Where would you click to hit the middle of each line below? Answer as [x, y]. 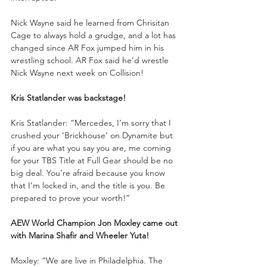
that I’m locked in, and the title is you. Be [89, 185]
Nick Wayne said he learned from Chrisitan [91, 22]
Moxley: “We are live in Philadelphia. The [88, 260]
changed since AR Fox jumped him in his [89, 47]
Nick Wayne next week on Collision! [77, 72]
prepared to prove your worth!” [70, 198]
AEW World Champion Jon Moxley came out [95, 223]
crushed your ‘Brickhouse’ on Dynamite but [93, 135]
